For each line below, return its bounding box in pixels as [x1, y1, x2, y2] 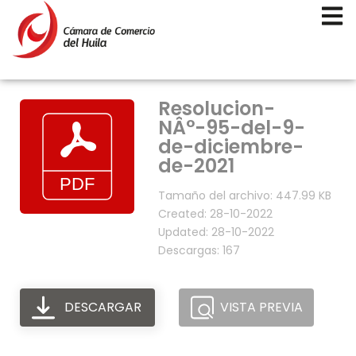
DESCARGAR [64, 298, 141, 316]
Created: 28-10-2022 [158, 206, 273, 222]
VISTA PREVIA [220, 298, 304, 316]
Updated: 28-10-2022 [158, 224, 274, 240]
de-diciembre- [158, 133, 304, 160]
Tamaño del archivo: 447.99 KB [158, 188, 331, 203]
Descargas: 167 [158, 242, 240, 258]
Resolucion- [158, 95, 275, 122]
